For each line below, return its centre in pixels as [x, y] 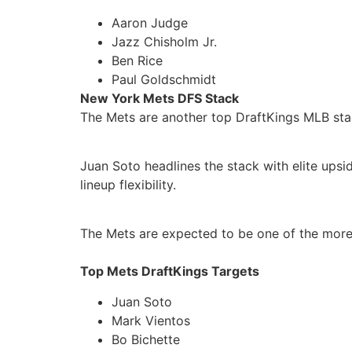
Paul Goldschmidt [164, 79]
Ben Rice [137, 60]
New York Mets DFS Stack [159, 98]
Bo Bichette [146, 339]
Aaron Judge [150, 22]
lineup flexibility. [128, 184]
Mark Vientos [151, 320]
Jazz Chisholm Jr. [164, 41]
